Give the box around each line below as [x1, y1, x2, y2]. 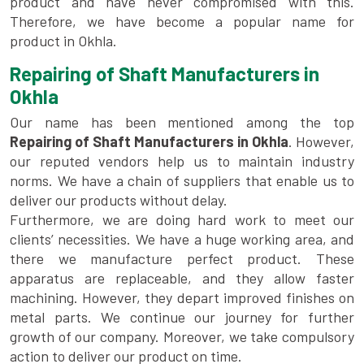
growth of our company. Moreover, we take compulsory [10, 327, 354, 346]
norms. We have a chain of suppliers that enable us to [10, 171, 354, 190]
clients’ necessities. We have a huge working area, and [10, 230, 354, 249]
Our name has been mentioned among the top [10, 113, 354, 132]
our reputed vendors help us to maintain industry [10, 152, 354, 171]
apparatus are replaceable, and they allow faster [10, 269, 354, 288]
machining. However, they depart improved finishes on [10, 288, 354, 307]
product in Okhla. [10, 32, 117, 50]
